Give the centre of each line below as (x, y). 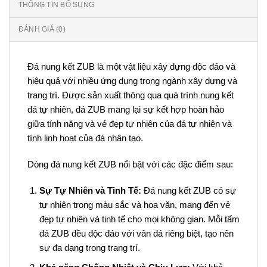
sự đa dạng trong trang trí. (89, 247)
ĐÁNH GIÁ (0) (42, 30)
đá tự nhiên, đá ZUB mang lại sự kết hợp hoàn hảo (126, 110)
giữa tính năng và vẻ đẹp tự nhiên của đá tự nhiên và (130, 124)
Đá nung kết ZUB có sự (188, 190)
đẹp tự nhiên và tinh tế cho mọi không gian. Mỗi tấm (139, 219)
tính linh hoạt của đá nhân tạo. (85, 138)
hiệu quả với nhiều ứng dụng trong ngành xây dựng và (132, 81)
